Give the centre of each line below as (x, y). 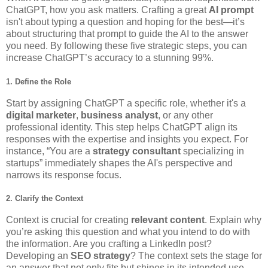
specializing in (212, 151)
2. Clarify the (31, 199)
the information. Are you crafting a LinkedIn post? (109, 244)
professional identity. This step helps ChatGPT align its (122, 127)
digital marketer (41, 115)
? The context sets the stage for (196, 256)
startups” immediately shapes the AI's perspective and (119, 163)
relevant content (168, 220)
